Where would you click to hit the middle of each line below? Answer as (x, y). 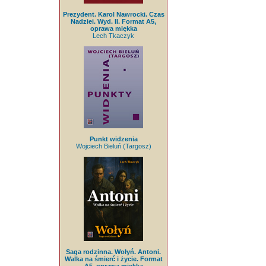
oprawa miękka (113, 29)
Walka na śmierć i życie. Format (113, 259)
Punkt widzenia (113, 139)
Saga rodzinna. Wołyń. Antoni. (113, 252)
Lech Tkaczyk (113, 36)
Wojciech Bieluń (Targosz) (113, 146)
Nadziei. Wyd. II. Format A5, (113, 22)
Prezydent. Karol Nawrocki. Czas (113, 15)
